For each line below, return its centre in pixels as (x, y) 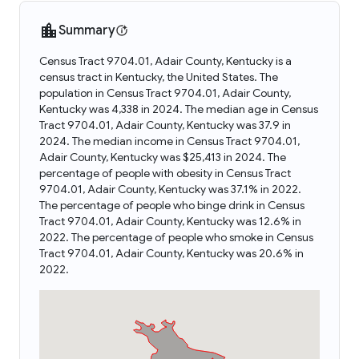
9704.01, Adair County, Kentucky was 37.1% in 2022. (170, 189)
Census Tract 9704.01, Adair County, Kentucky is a (165, 61)
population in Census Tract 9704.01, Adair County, (165, 93)
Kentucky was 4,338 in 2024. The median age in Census (179, 109)
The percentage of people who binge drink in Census (172, 205)
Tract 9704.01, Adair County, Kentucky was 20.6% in (171, 253)
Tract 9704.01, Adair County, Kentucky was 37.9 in (165, 125)
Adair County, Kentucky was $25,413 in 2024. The (163, 157)
